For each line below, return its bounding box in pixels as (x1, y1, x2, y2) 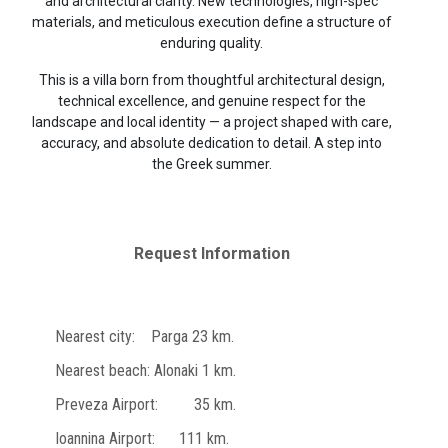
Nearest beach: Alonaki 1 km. (55, 360, 236, 380)
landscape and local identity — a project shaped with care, (31, 113, 392, 130)
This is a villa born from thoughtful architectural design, (38, 71, 385, 88)
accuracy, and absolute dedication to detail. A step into (41, 134, 382, 151)
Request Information (133, 243, 290, 263)
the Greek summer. (151, 155, 272, 172)
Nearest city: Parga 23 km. (55, 326, 234, 346)
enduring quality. (160, 34, 263, 51)
